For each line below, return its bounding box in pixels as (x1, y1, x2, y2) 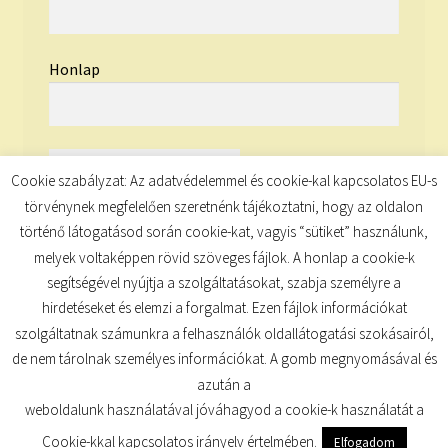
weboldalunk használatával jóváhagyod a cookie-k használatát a (24, 400, 424, 419)
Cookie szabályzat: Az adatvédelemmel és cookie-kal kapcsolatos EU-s (11, 171, 437, 191)
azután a (197, 374, 251, 394)
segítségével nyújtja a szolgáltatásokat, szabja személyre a (47, 272, 401, 292)
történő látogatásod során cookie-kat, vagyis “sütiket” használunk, (20, 222, 428, 242)
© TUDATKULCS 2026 (22, 357, 166, 378)
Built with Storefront (22, 382, 169, 403)
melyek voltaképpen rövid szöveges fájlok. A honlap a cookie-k (33, 247, 415, 267)
